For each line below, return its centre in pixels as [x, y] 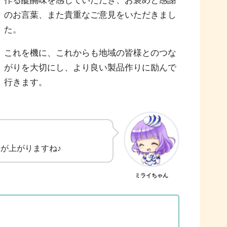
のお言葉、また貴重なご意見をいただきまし [90, 15]
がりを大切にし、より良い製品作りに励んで [90, 68]
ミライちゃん [152, 175]
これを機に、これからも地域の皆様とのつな [90, 53]
